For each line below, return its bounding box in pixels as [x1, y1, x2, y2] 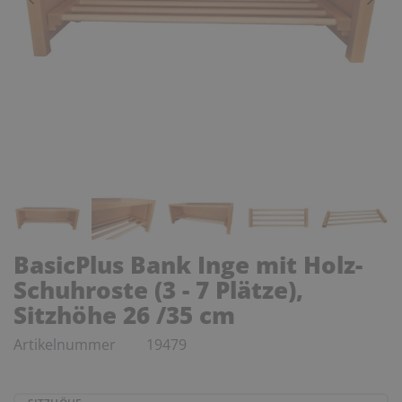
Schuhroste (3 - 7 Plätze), [13, 273, 303, 306]
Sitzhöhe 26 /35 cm [13, 298, 235, 331]
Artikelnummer [13, 334, 119, 354]
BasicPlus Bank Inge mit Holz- [13, 248, 363, 281]
